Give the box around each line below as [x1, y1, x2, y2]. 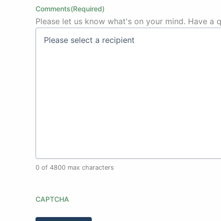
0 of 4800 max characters [36, 164, 114, 172]
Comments [36, 4, 71, 13]
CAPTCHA [36, 195, 69, 204]
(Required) [71, 4, 105, 13]
